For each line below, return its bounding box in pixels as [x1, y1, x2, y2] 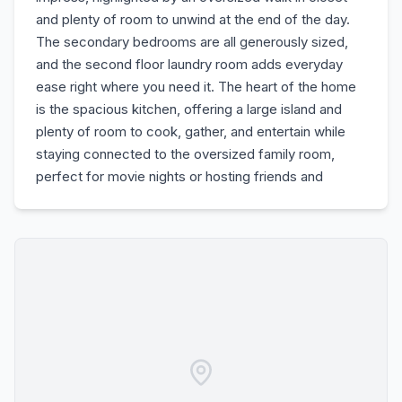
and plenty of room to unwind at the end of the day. [36, 11, 350, 28]
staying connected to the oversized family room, [36, 145, 335, 162]
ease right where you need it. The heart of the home [36, 78, 356, 95]
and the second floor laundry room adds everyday [36, 56, 343, 73]
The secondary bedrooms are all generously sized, [36, 33, 348, 50]
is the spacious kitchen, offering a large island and [36, 100, 342, 118]
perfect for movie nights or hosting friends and [36, 168, 323, 185]
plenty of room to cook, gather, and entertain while [36, 123, 345, 140]
